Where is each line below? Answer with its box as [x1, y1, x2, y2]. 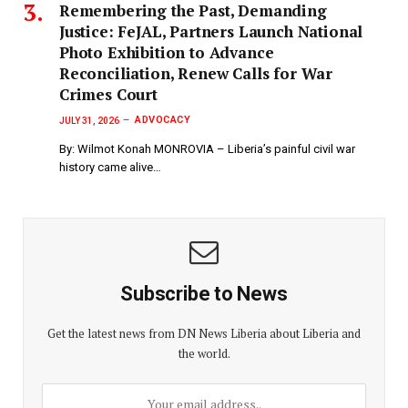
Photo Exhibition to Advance [59, 41, 274, 63]
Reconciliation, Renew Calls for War [59, 62, 333, 84]
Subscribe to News [120, 282, 288, 306]
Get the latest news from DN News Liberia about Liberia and [47, 325, 361, 342]
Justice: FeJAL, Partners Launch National [59, 20, 363, 42]
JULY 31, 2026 [59, 115, 119, 126]
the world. [178, 345, 230, 362]
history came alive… [59, 160, 161, 175]
